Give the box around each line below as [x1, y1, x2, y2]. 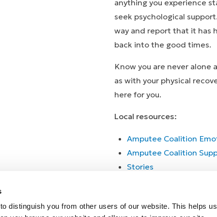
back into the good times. [114, 39, 213, 49]
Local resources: [114, 111, 177, 122]
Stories [127, 161, 154, 171]
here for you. [114, 90, 165, 100]
